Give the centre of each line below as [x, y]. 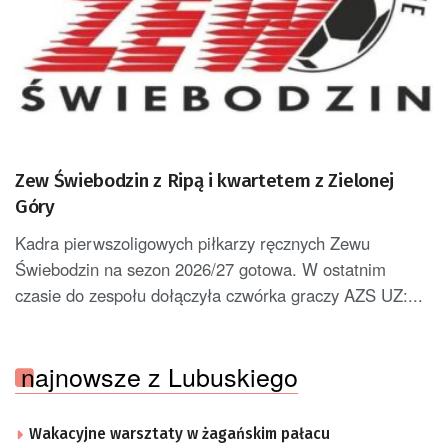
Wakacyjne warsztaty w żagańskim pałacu [179, 434]
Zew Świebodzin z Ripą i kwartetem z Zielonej [204, 181]
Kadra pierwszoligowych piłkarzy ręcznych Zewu [192, 243]
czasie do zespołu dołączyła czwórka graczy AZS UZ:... [219, 295]
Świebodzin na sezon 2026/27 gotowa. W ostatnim [200, 269]
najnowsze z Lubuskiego [159, 376]
